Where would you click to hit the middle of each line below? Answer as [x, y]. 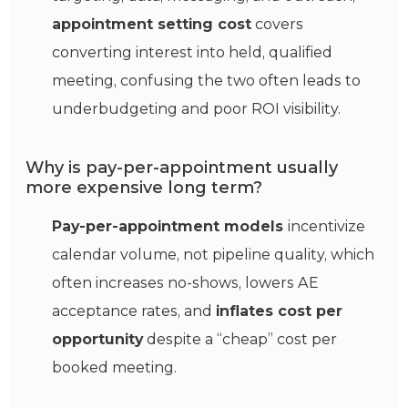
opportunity [97, 340]
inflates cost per [279, 311]
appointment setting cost [152, 25]
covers [277, 25]
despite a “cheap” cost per [240, 340]
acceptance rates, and [134, 311]
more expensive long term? [144, 188]
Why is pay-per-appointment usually [182, 168]
